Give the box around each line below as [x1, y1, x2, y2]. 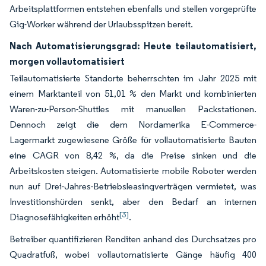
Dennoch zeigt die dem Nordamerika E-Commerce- [9, 118, 256, 130]
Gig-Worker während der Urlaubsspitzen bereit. [9, 18, 193, 30]
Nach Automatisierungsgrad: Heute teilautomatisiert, [9, 39, 256, 52]
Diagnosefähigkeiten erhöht [9, 211, 119, 223]
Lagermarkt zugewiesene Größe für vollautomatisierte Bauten [9, 134, 256, 145]
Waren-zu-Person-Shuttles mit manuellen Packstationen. [9, 103, 256, 115]
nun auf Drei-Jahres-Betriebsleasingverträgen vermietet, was [9, 180, 256, 192]
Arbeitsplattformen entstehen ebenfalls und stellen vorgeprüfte [9, 2, 256, 14]
